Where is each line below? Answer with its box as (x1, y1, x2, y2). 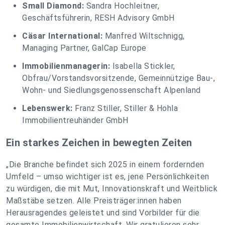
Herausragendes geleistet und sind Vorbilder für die (6, 208, 200, 218)
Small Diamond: (22, 1, 84, 11)
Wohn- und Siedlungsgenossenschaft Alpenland (22, 85, 201, 95)
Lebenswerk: (22, 103, 73, 114)
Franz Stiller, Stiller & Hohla (72, 103, 178, 114)
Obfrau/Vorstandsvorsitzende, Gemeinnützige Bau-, (22, 73, 215, 83)
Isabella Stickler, (110, 61, 175, 71)
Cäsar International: (22, 31, 102, 41)
